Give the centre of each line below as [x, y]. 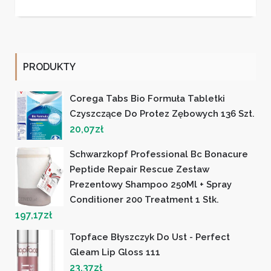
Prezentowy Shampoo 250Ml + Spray [151, 184]
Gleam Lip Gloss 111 [115, 252]
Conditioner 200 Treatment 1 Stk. [144, 199]
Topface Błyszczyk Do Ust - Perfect [150, 237]
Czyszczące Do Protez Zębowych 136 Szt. [162, 113]
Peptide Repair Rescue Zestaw [139, 169]
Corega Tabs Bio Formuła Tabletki [147, 98]
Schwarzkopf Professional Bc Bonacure [159, 154]
